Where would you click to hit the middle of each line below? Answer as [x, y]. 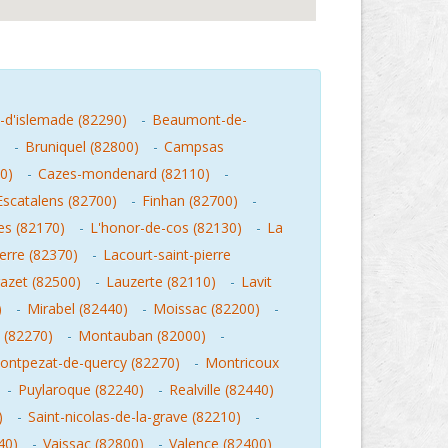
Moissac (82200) [206, 308]
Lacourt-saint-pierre [167, 254]
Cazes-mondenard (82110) [124, 173]
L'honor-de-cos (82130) [166, 227]
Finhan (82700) [190, 200]
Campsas [194, 146]
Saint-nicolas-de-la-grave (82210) [134, 416]
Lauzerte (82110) [161, 281]
